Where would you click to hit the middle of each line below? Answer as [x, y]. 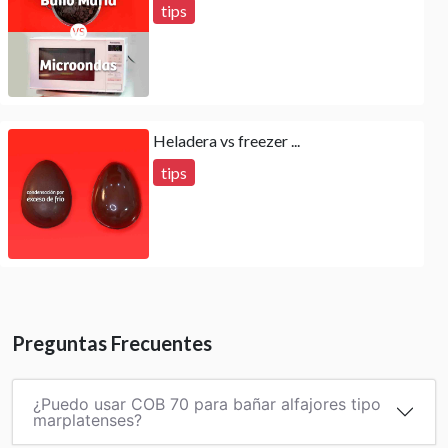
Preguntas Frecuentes [112, 343]
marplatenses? [87, 420]
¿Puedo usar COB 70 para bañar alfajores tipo [207, 404]
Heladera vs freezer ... [227, 141]
